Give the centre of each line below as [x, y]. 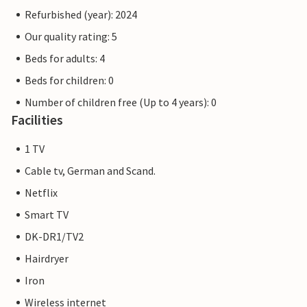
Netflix [41, 193]
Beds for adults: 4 [65, 59]
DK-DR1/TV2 [54, 237]
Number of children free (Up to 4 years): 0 [121, 102]
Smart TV [47, 215]
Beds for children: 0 [69, 81]
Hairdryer [47, 259]
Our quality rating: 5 [71, 37]
